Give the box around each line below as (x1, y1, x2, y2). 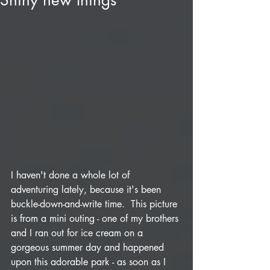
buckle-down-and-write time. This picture (11, 198, 180, 210)
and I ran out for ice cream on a (11, 227, 146, 239)
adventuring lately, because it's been (11, 183, 164, 196)
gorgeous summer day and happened (11, 241, 167, 254)
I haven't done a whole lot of (11, 169, 133, 181)
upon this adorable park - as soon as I (11, 256, 169, 268)
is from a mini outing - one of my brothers (11, 212, 181, 225)
